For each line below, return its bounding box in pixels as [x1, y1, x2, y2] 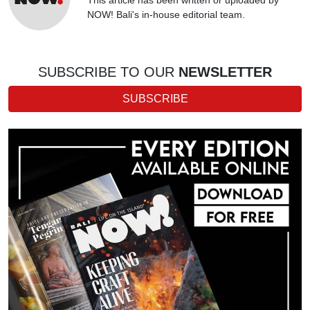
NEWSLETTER [174, 64, 272, 80]
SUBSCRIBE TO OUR [38, 64, 174, 80]
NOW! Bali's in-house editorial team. [87, 8, 245, 20]
